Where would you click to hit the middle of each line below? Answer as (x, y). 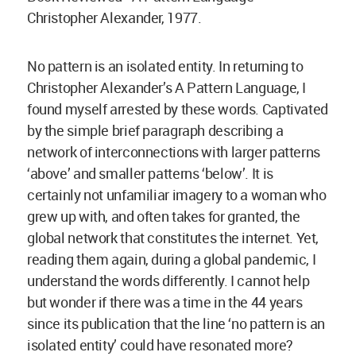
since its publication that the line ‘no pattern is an (176, 324)
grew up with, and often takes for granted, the (164, 217)
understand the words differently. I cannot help (168, 281)
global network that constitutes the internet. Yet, (173, 238)
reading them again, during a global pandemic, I (172, 259)
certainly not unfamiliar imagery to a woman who (177, 195)
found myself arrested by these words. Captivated (178, 109)
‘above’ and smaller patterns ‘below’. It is (150, 174)
